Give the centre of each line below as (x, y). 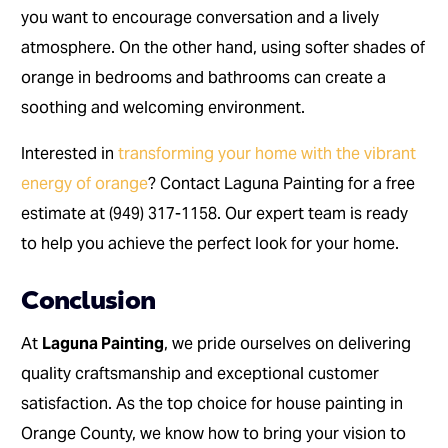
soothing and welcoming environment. (163, 108)
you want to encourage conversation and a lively (200, 18)
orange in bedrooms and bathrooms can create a (204, 78)
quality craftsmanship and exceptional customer (200, 374)
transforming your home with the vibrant (267, 154)
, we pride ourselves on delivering (288, 344)
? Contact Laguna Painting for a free (282, 184)
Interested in (70, 154)
